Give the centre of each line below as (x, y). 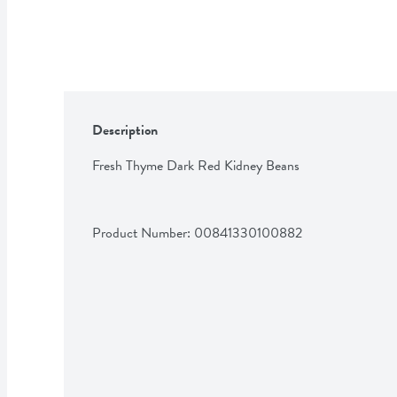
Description (125, 130)
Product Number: (143, 233)
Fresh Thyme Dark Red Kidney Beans (196, 165)
